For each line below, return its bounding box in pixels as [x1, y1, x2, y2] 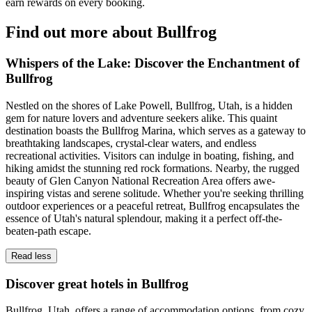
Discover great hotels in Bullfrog [6, 276, 189, 291]
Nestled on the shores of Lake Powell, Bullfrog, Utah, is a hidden [6, 99, 292, 111]
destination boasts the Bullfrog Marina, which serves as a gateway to [6, 124, 306, 136]
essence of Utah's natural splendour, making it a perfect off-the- [6, 212, 282, 224]
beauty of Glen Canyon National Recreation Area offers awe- [6, 174, 275, 187]
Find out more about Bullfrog [6, 23, 217, 42]
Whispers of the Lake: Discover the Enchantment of [6, 56, 299, 71]
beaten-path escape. [6, 224, 91, 237]
